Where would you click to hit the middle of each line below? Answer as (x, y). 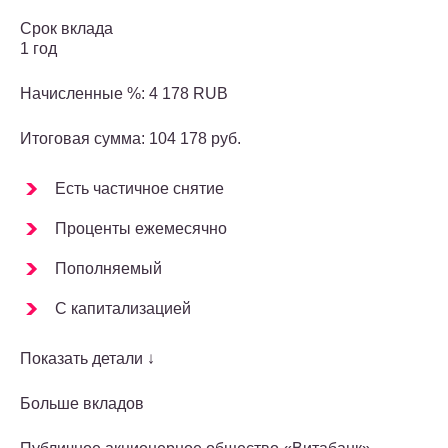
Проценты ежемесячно (141, 229)
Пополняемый (108, 269)
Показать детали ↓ (87, 359)
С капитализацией (123, 309)
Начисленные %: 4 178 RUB (124, 94)
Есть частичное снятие (139, 189)
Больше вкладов (82, 404)
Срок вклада (66, 29)
